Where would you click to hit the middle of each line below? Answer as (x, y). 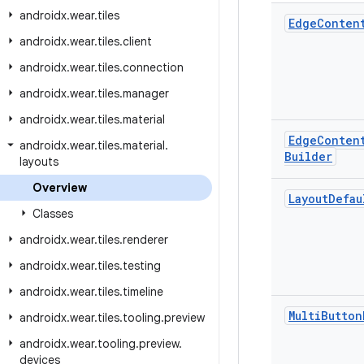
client (137, 41)
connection (153, 67)
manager (146, 93)
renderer (145, 240)
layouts (39, 162)
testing (142, 266)
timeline (143, 292)
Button (342, 316)
